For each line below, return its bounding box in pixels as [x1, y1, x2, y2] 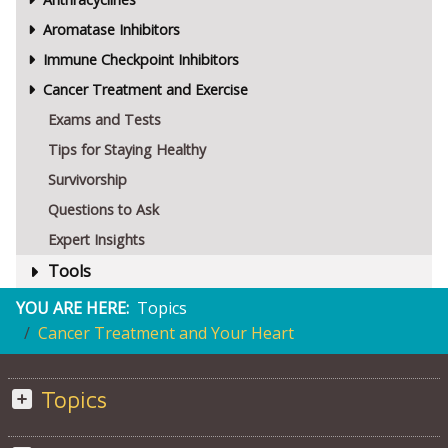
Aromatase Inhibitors [42, 20, 180, 40]
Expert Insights [48, 230, 145, 250]
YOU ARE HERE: [16, 297, 129, 320]
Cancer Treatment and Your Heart [38, 322, 294, 345]
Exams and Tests [48, 110, 161, 130]
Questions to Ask [48, 200, 159, 220]
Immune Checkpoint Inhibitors [42, 50, 239, 70]
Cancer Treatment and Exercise [42, 80, 248, 100]
